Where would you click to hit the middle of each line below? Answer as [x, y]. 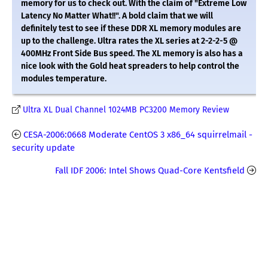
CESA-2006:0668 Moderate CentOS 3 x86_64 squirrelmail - [138, 135]
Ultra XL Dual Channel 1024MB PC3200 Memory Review [126, 110]
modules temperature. [64, 79]
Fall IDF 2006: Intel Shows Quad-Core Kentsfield [150, 171]
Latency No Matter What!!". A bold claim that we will [117, 16]
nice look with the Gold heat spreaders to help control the [130, 66]
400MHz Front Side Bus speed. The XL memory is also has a [132, 54]
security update [43, 148]
